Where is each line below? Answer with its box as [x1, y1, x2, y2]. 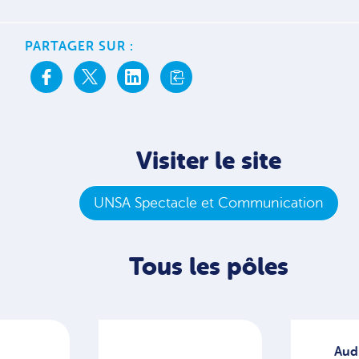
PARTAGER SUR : [25, 39, 135, 54]
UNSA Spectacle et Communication [93, 195, 324, 211]
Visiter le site [135, 147, 281, 175]
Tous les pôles [128, 252, 288, 280]
